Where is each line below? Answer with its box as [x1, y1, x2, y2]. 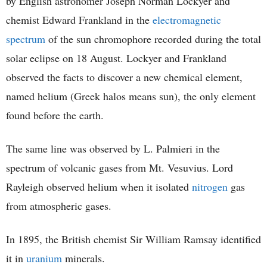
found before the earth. [6, 108, 104, 123]
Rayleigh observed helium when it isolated [6, 179, 192, 194]
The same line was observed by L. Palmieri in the [6, 141, 220, 156]
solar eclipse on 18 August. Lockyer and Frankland [6, 51, 226, 66]
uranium [26, 251, 62, 266]
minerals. [62, 251, 105, 266]
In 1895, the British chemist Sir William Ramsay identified [6, 232, 261, 247]
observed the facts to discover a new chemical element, [6, 70, 243, 85]
